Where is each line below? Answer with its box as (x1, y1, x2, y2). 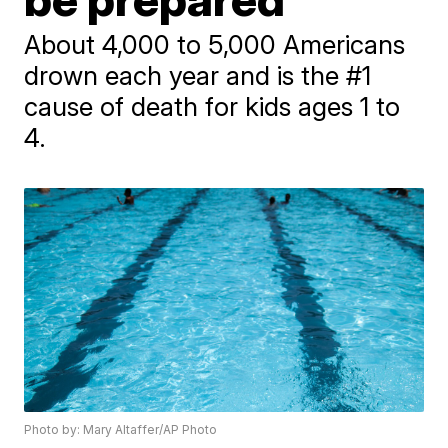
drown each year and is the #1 (24, 59, 372, 91)
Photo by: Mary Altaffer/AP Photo (24, 422, 218, 438)
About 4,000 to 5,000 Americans (24, 28, 406, 60)
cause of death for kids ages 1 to (24, 90, 401, 122)
